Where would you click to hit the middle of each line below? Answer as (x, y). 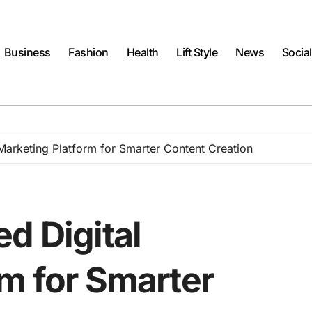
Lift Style (197, 53)
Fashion (89, 53)
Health (142, 53)
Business (27, 53)
